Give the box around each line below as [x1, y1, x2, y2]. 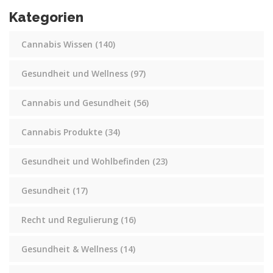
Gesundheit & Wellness [21, 243, 120, 255]
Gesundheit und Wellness [21, 67, 130, 79]
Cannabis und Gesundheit [21, 96, 133, 108]
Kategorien [9, 9, 83, 25]
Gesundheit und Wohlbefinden [21, 155, 152, 167]
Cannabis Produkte [21, 126, 105, 138]
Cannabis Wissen [21, 38, 95, 50]
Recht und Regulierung [21, 213, 121, 225]
